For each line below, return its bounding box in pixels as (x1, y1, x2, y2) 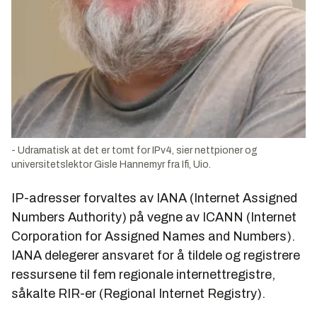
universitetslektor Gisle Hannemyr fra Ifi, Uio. (11, 158, 211, 170)
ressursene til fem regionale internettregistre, (11, 267, 275, 282)
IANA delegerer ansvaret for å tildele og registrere (11, 248, 300, 263)
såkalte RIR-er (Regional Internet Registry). (11, 286, 265, 301)
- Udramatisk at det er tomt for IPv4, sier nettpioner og (11, 144, 258, 156)
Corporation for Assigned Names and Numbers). (11, 229, 295, 243)
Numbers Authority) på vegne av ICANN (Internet (11, 209, 296, 224)
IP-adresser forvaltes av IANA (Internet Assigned (11, 190, 297, 205)
